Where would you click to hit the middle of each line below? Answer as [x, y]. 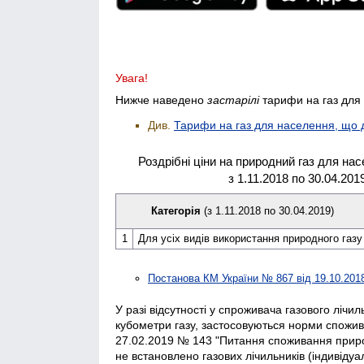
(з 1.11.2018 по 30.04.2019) [269, 210]
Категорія [177, 210]
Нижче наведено [161, 100]
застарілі [233, 100]
